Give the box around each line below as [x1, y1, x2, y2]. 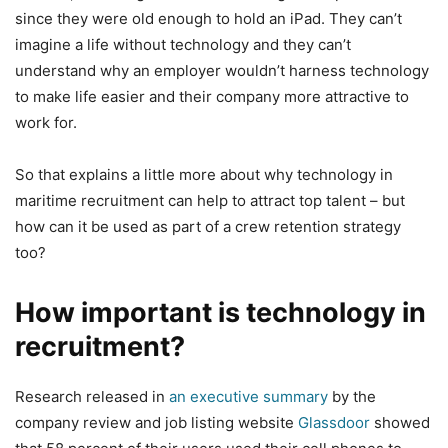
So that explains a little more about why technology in [15, 164, 393, 184]
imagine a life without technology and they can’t [15, 34, 351, 54]
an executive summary [169, 386, 328, 406]
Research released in [15, 386, 169, 406]
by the [328, 386, 376, 406]
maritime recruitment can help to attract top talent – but [15, 190, 405, 210]
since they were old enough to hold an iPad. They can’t [15, 8, 402, 28]
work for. [15, 112, 77, 132]
